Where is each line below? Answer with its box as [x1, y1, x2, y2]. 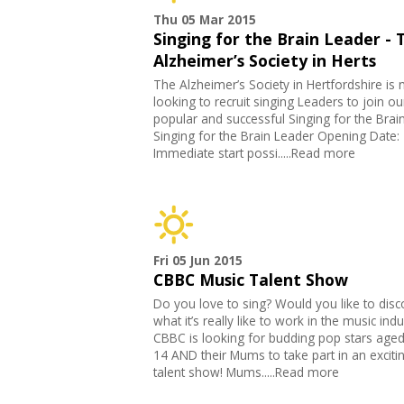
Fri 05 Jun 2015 [152, 252, 243, 270]
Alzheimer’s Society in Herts [152, 50, 376, 72]
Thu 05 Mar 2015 [152, 11, 256, 29]
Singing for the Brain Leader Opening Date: [152, 127, 399, 145]
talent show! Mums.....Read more [152, 363, 339, 381]
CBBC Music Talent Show [152, 269, 348, 291]
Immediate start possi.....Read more [152, 144, 355, 162]
